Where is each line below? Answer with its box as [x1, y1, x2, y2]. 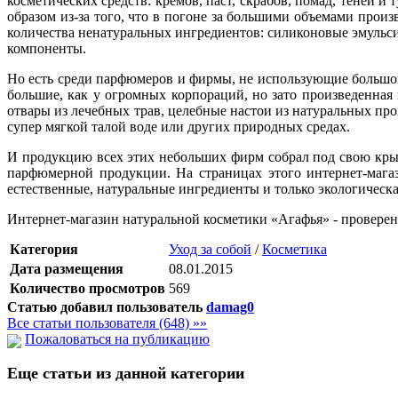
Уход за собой [169, 242, 251, 258]
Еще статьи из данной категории [7, 363, 244, 382]
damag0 [206, 299, 254, 315]
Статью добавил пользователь [7, 299, 203, 315]
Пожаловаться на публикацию [25, 331, 210, 347]
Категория [10, 242, 78, 258]
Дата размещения [10, 261, 123, 277]
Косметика [262, 242, 327, 258]
